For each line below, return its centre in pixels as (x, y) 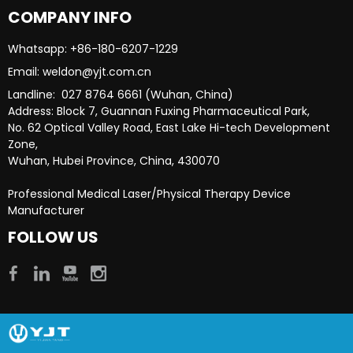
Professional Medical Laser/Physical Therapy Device (149, 193)
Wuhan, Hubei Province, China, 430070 (114, 160)
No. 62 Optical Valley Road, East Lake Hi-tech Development (169, 127)
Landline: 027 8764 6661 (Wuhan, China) (121, 94)
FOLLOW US (53, 237)
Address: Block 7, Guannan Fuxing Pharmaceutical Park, (160, 111)
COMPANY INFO (70, 17)
